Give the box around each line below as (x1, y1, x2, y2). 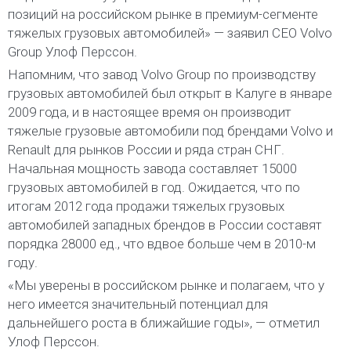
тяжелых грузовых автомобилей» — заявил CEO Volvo (8, 25, 332, 42)
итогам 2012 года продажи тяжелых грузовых (8, 198, 284, 215)
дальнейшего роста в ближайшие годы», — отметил (8, 315, 320, 331)
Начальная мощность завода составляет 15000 (8, 161, 297, 177)
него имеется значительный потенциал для (8, 296, 268, 313)
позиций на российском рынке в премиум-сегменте (8, 6, 318, 23)
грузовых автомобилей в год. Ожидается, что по (8, 179, 300, 196)
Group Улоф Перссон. (8, 44, 137, 60)
